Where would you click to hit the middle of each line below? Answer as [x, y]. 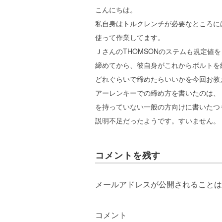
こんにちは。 [116, 9]
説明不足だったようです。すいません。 [158, 120]
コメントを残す [128, 155]
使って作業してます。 [130, 37]
